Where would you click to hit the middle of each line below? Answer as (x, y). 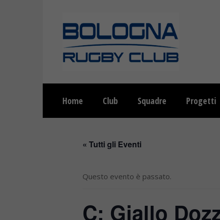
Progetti (201, 101)
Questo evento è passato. (127, 176)
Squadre (152, 101)
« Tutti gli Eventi (112, 144)
